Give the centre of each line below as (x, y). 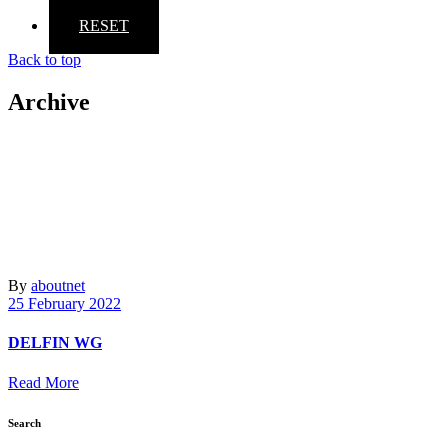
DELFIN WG (55, 343)
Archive (49, 102)
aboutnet (58, 285)
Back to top (44, 60)
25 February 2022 (64, 303)
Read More (43, 382)
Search (24, 422)
